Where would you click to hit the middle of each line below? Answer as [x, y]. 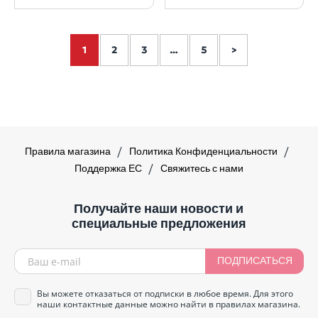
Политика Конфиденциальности [204, 153]
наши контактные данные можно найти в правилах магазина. [169, 305]
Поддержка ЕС [109, 170]
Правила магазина [69, 153]
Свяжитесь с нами [202, 170]
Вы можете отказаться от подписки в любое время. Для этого [165, 294]
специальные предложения [159, 224]
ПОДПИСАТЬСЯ [254, 262]
